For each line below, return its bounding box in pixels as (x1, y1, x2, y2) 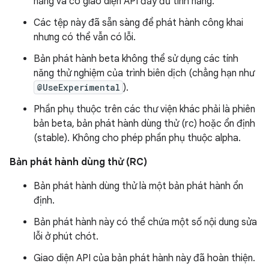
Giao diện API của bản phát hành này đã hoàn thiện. (34, 252, 255, 264)
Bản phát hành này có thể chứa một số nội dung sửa (34, 216, 257, 228)
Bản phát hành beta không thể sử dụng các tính (34, 53, 238, 65)
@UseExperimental (37, 82, 120, 93)
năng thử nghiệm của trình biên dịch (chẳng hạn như (34, 67, 255, 79)
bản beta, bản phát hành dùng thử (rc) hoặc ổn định (34, 118, 255, 130)
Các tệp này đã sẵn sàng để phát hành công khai (34, 17, 243, 29)
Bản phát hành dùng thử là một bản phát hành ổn (34, 180, 243, 192)
